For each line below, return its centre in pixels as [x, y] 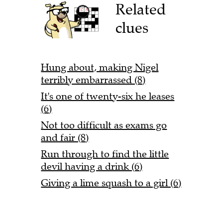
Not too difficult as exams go [104, 125]
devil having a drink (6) [92, 167]
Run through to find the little [105, 154]
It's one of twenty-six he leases [108, 97]
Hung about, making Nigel [100, 68]
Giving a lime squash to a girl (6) [111, 183]
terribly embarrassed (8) [93, 80]
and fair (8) [65, 138]
